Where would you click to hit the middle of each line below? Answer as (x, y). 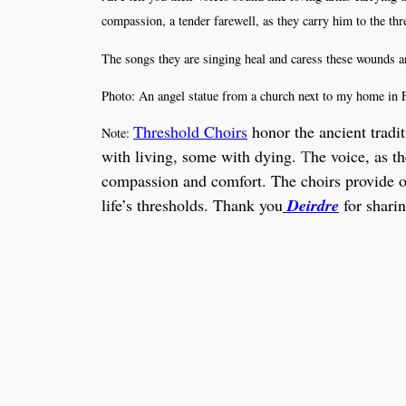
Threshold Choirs (190, 132)
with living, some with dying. (199, 156)
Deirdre (311, 206)
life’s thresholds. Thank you (192, 205)
